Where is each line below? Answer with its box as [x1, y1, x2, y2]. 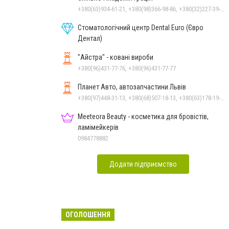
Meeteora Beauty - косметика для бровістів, [78, 112, 209, 121]
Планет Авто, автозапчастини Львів [78, 82, 186, 91]
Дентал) [78, 34, 102, 42]
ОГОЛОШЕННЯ [65, 210, 110, 219]
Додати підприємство [109, 159, 177, 168]
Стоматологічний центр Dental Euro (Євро [78, 23, 203, 32]
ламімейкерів [78, 123, 119, 131]
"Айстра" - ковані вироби [78, 53, 153, 61]
